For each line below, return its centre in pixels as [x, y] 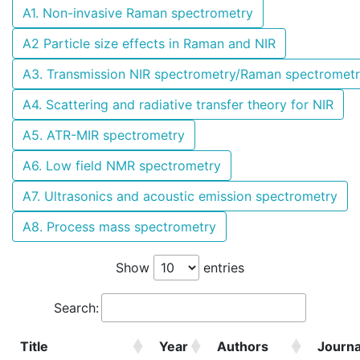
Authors [243, 346]
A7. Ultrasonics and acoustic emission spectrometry [180, 196]
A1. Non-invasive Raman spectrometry [138, 12]
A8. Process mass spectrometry [119, 226]
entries [222, 267]
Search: [76, 307]
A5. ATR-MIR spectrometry [104, 135]
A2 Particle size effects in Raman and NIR [149, 43]
